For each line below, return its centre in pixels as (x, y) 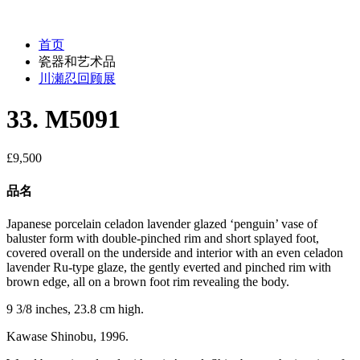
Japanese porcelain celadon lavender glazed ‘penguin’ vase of (162, 223)
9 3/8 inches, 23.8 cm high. (75, 309)
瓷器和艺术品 (77, 61)
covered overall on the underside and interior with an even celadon (175, 252)
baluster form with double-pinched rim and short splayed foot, (163, 238)
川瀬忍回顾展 (77, 78)
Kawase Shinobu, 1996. (67, 336)
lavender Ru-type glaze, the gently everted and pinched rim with (169, 267)
